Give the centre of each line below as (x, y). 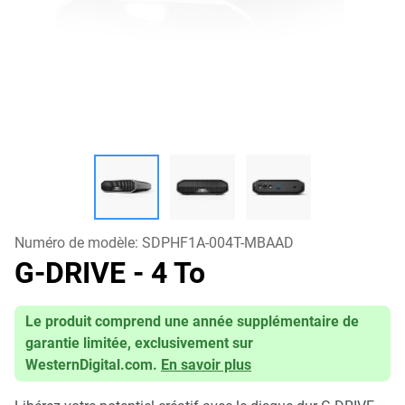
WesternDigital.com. (91, 365)
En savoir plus (206, 365)
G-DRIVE (74, 273)
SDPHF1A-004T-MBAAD (218, 243)
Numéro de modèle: (78, 243)
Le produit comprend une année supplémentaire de (192, 321)
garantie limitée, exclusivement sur (139, 343)
